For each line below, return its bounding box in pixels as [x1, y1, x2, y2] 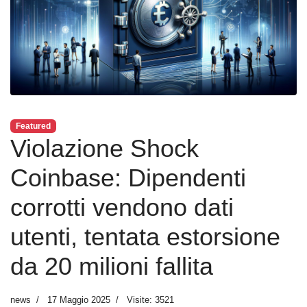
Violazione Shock [10, 134, 199, 162]
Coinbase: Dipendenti [10, 163, 246, 192]
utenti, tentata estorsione [10, 222, 280, 251]
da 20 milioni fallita [10, 251, 213, 280]
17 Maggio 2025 [47, 294, 110, 305]
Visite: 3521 [127, 294, 174, 305]
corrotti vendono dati [10, 193, 234, 221]
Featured [15, 121, 51, 131]
